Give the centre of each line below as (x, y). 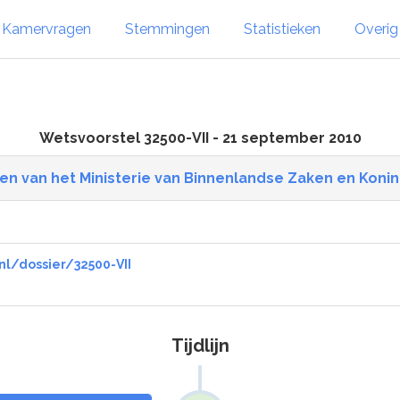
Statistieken (282, 29)
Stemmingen (167, 29)
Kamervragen (46, 29)
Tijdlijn (200, 346)
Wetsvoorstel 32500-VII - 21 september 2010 (200, 138)
